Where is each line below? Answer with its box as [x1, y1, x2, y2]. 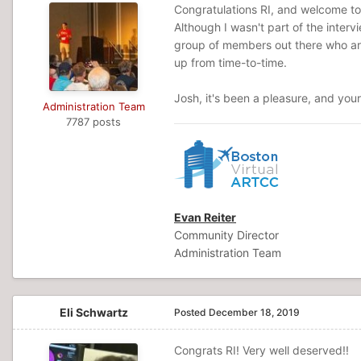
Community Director [174, 228, 279, 242]
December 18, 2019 [209, 306, 300, 318]
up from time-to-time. [174, 56, 290, 69]
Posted [174, 306, 209, 318]
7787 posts [66, 115, 121, 128]
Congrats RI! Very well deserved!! [174, 343, 349, 357]
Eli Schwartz [59, 305, 128, 319]
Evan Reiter [174, 210, 236, 224]
